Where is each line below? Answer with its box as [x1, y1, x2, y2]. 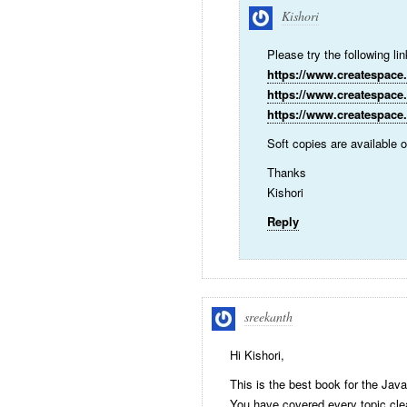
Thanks [267, 164, 306, 181]
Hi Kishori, [230, 346, 284, 363]
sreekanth [244, 308, 293, 325]
